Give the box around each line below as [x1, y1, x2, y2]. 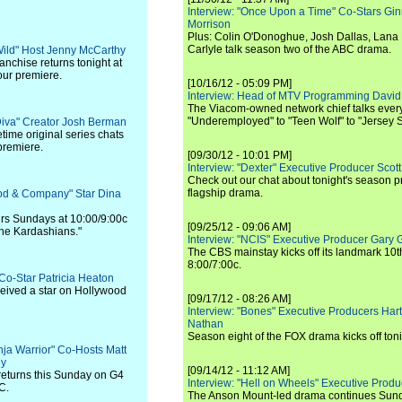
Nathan [188, 318, 223, 330]
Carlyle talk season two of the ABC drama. [188, 43, 391, 56]
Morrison [188, 18, 231, 31]
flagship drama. [188, 187, 263, 199]
